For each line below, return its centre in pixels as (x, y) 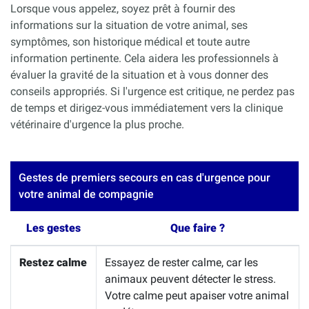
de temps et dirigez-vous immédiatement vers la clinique (147, 108)
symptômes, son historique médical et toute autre (130, 42)
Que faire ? (197, 228)
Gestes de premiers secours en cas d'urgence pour (144, 178)
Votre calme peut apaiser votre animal (197, 296)
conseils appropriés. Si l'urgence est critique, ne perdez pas (152, 92)
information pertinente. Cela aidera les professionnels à (144, 59)
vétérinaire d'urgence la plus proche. (97, 125)
